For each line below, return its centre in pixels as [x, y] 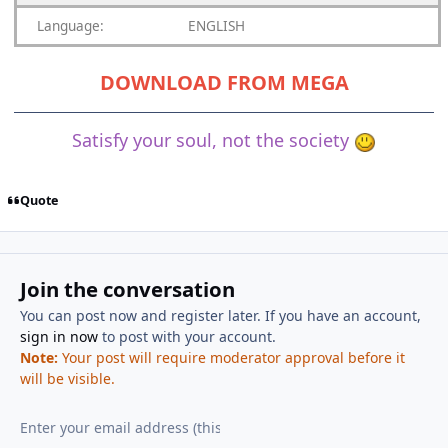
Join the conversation [127, 289]
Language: [70, 26]
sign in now [58, 336]
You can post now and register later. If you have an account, [220, 315]
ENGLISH [216, 26]
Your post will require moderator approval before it [231, 357]
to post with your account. [186, 336]
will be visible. [67, 378]
